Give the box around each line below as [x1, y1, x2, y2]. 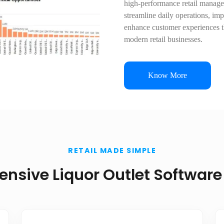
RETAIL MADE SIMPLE [68, 145, 156, 155]
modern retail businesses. [124, 35, 202, 43]
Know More [148, 71, 187, 79]
